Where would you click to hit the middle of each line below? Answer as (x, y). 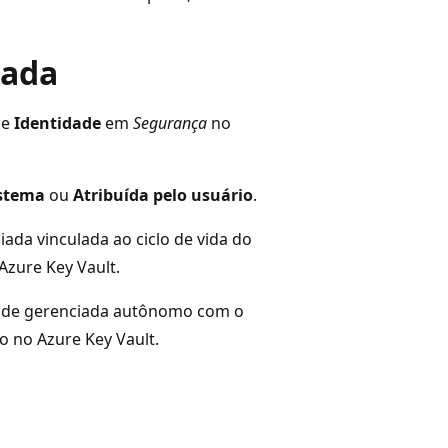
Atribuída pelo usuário (163, 194)
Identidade (57, 122)
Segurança (170, 122)
